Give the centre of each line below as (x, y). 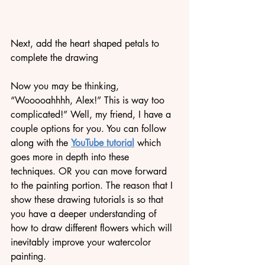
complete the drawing (54, 58)
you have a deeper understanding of (85, 214)
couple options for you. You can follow (90, 129)
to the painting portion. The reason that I (93, 186)
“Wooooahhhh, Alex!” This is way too (89, 101)
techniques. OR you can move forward (90, 172)
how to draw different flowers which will (93, 228)
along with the (41, 143)
